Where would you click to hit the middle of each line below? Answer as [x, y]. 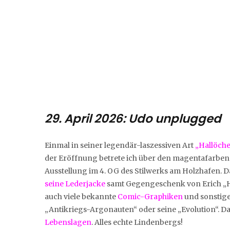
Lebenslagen [68, 222]
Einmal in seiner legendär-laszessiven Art [120, 145]
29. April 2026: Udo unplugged [133, 118]
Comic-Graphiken [150, 196]
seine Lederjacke [75, 184]
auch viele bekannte [81, 196]
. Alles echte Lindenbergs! [137, 222]
